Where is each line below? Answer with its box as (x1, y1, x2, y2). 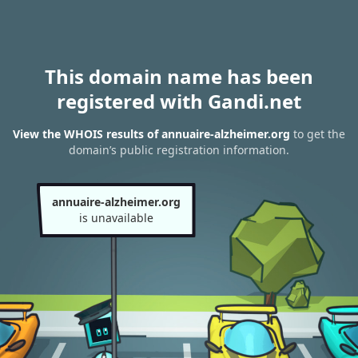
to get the (290, 126, 345, 142)
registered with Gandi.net (57, 88, 301, 114)
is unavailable (78, 210, 153, 225)
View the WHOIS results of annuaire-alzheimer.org (13, 126, 290, 142)
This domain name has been (45, 63, 313, 89)
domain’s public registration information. (69, 142, 289, 158)
